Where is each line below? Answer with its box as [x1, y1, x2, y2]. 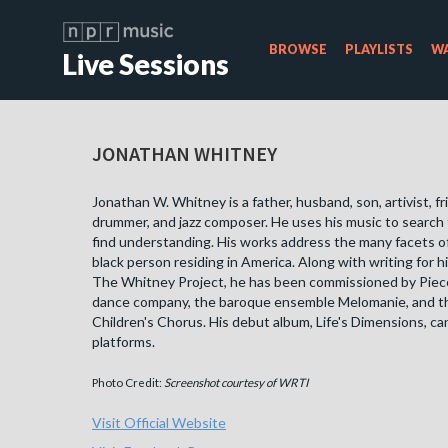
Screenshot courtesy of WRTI [164, 375, 309, 390]
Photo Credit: [92, 375, 164, 390]
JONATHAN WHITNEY [92, 141, 277, 167]
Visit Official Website [92, 413, 226, 431]
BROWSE [269, 42, 327, 57]
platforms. [92, 333, 155, 351]
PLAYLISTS [345, 42, 413, 57]
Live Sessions [62, 47, 229, 81]
